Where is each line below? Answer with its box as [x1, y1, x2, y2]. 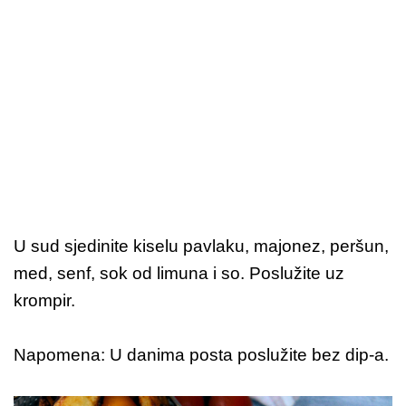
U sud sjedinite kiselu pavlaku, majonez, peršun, [14, 236, 389, 256]
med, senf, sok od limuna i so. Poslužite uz [14, 263, 344, 283]
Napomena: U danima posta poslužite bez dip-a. [14, 344, 389, 364]
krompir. [14, 290, 75, 310]
